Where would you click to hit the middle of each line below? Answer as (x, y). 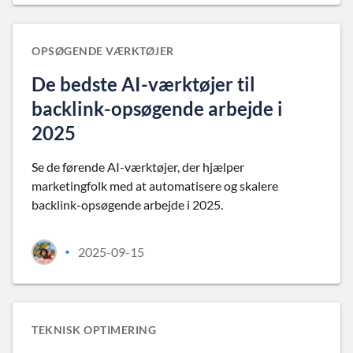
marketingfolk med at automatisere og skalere (155, 186)
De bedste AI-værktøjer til (143, 84)
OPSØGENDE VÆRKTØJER (103, 51)
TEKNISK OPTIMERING (94, 330)
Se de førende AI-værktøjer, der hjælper (138, 167)
